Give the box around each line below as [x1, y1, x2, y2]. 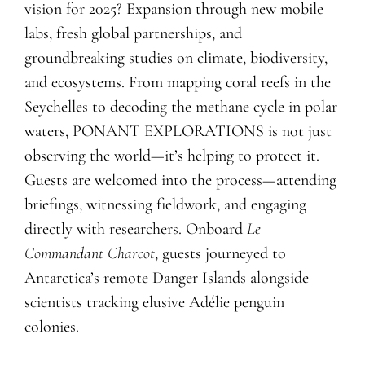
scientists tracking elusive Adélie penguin [24, 292, 284, 313]
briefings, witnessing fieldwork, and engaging [24, 195, 306, 215]
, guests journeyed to [154, 244, 286, 264]
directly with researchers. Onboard [24, 219, 247, 240]
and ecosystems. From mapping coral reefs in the [24, 73, 331, 93]
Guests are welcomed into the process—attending [24, 170, 336, 191]
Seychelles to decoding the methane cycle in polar [24, 97, 337, 117]
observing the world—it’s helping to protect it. [24, 146, 319, 166]
